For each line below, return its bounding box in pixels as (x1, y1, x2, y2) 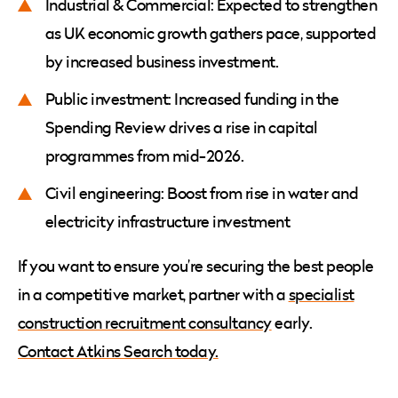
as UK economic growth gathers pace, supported (45, 21, 377, 44)
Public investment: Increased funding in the (45, 87, 339, 110)
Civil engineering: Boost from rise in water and (45, 181, 359, 204)
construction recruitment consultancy (18, 311, 272, 334)
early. (271, 311, 315, 334)
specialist (288, 283, 354, 306)
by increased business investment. (45, 50, 285, 73)
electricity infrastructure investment (45, 210, 293, 233)
